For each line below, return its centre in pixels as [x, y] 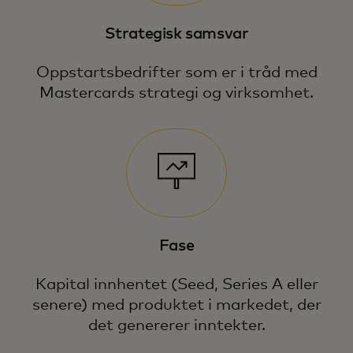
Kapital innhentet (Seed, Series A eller [176, 285]
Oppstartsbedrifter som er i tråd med [176, 72]
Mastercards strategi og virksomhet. [176, 93]
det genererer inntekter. [176, 326]
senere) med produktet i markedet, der [176, 305]
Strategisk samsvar [176, 33]
